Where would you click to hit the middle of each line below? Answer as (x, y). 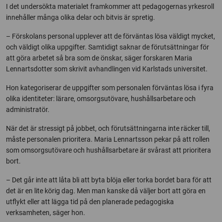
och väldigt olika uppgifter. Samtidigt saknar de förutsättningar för (108, 47)
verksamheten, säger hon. (46, 212)
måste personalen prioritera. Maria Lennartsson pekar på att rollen (108, 139)
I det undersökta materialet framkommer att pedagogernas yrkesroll (110, 6)
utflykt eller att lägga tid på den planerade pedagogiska (90, 201)
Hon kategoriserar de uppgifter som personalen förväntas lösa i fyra (110, 87)
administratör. (28, 109)
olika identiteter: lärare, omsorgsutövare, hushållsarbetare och (101, 98)
